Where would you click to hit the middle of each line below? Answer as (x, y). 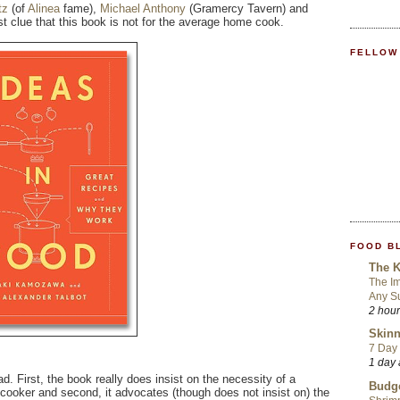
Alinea (44, 9)
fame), (80, 9)
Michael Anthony (143, 9)
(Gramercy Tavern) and (247, 9)
